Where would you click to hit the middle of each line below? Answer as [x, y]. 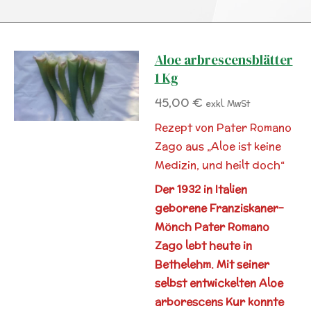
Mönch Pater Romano [212, 226]
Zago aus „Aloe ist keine [218, 146]
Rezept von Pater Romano [223, 127]
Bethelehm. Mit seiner [212, 264]
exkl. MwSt [228, 103]
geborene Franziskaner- [219, 208]
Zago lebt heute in [203, 245]
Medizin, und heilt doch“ [219, 165]
